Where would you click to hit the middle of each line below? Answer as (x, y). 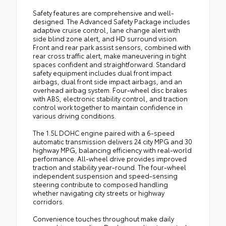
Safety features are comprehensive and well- (103, 13)
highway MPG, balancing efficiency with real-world (112, 150)
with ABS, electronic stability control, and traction (110, 99)
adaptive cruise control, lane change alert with (106, 30)
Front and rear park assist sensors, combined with (112, 47)
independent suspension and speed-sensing (105, 176)
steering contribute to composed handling (100, 184)
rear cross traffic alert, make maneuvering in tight (109, 56)
